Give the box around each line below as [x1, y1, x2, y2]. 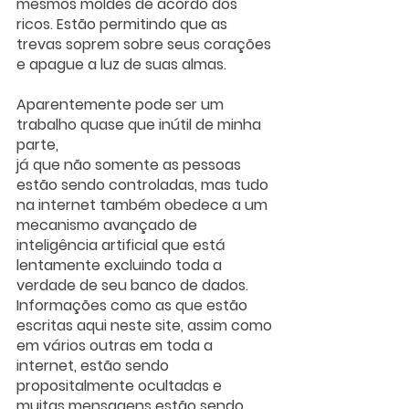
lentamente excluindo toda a [16, 254, 225, 276]
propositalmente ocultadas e [16, 374, 225, 396]
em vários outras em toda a [16, 334, 216, 356]
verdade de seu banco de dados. [16, 274, 252, 296]
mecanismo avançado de [16, 214, 201, 236]
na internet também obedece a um [16, 194, 271, 215]
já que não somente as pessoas [16, 153, 245, 175]
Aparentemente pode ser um [16, 93, 227, 115]
